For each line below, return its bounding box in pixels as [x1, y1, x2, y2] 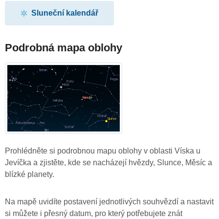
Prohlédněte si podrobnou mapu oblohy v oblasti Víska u [5, 146, 200, 155]
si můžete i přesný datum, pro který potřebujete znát [5, 209, 182, 218]
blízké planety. [5, 170, 54, 178]
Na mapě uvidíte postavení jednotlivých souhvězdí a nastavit [5, 197, 214, 206]
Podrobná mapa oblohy [5, 41, 122, 54]
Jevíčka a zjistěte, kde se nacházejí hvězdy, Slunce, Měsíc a [5, 158, 212, 167]
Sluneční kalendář [31, 8, 99, 17]
